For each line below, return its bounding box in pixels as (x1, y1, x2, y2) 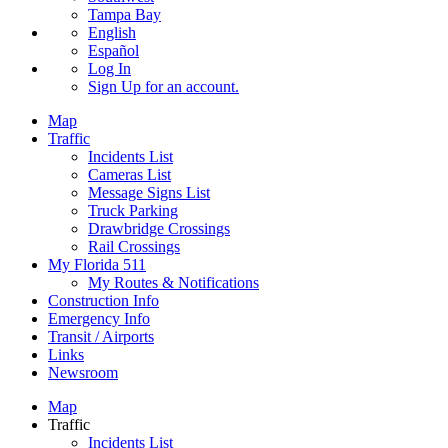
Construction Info (48, 291, 159, 309)
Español (88, 41, 139, 59)
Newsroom (48, 363, 118, 381)
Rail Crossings (88, 237, 180, 255)
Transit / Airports (48, 327, 154, 345)
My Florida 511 (48, 255, 146, 273)
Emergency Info (48, 309, 150, 327)
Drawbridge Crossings (88, 219, 230, 237)
